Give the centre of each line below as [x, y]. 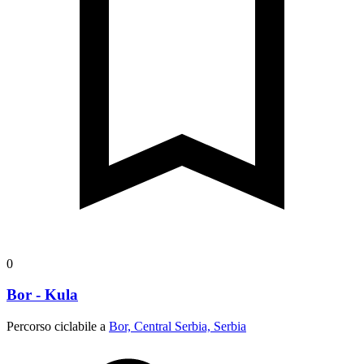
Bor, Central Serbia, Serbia [178, 327]
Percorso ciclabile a [58, 327]
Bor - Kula [42, 295]
